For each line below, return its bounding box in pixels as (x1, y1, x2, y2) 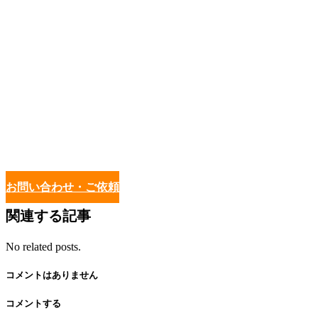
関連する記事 (6, 207, 91, 224)
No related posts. (6, 240, 81, 253)
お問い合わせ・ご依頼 (6, 180, 119, 193)
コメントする (6, 298, 61, 309)
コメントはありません (6, 269, 98, 280)
